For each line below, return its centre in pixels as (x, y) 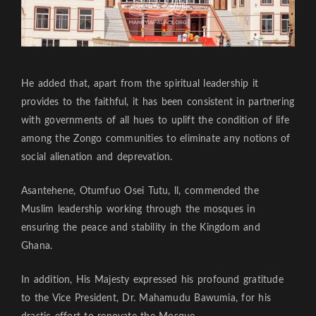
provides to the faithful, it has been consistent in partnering (158, 102)
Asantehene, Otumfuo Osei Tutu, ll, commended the (140, 191)
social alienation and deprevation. (97, 157)
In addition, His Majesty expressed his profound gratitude (152, 280)
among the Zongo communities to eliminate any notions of (156, 139)
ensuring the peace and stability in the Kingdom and (141, 227)
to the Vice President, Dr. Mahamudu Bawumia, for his (146, 298)
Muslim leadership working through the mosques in (138, 209)
